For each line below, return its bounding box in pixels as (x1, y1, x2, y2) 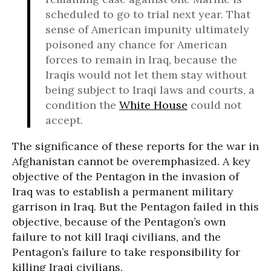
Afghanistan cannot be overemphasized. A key (12, 154, 250, 168)
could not (188, 98, 241, 112)
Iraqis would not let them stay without (45, 68, 247, 82)
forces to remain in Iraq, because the (45, 53, 237, 67)
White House (119, 98, 188, 112)
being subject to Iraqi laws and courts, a (45, 83, 255, 97)
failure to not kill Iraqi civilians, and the (12, 230, 221, 244)
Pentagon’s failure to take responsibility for (12, 245, 240, 259)
